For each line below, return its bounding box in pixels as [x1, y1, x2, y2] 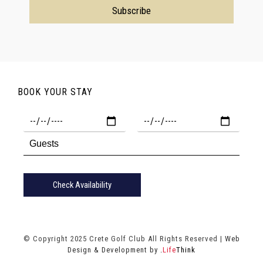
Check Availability [53, 180, 112, 190]
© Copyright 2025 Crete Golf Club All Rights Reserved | [23, 234, 225, 243]
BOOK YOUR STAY [18, 86, 93, 97]
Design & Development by [68, 245, 160, 254]
